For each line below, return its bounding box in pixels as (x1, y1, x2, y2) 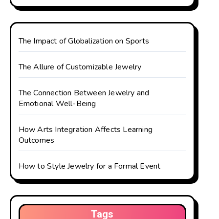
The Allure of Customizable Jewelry (18, 62, 142, 72)
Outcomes (18, 135, 55, 146)
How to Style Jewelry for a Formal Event (18, 161, 161, 172)
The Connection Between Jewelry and (18, 88, 150, 98)
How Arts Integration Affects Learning (18, 124, 153, 135)
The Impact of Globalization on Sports (18, 36, 150, 46)
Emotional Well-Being (18, 98, 96, 109)
